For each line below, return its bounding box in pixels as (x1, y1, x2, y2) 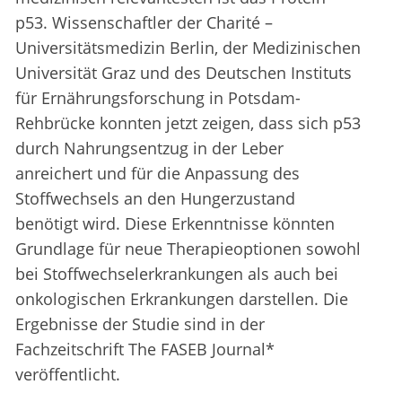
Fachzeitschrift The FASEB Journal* (15, 338, 275, 361)
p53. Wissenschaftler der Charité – (15, 12, 273, 34)
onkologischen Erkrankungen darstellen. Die (15, 288, 348, 310)
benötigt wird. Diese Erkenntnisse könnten (15, 213, 335, 235)
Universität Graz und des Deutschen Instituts (15, 62, 352, 84)
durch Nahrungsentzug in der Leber (15, 137, 284, 160)
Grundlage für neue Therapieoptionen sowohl (15, 238, 361, 260)
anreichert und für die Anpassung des (15, 162, 300, 185)
